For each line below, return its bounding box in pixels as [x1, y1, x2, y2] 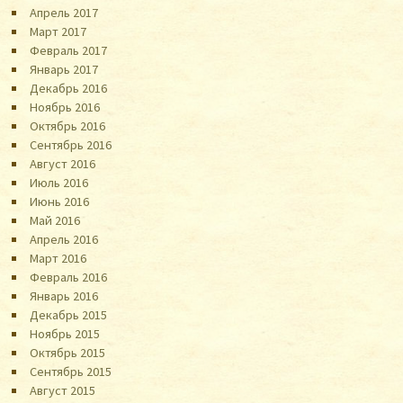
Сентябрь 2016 [30, 136, 112, 153]
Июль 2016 [30, 174, 89, 191]
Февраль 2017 [30, 41, 108, 58]
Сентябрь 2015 [30, 363, 112, 380]
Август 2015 [30, 381, 96, 399]
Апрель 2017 [30, 4, 99, 21]
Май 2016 [30, 211, 81, 228]
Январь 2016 [30, 287, 99, 304]
